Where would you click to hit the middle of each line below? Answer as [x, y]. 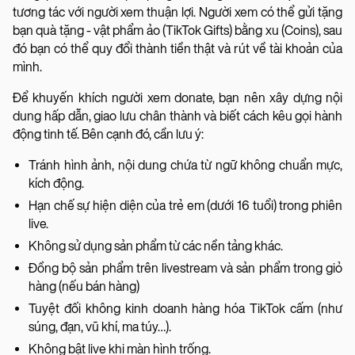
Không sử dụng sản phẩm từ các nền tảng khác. [156, 246]
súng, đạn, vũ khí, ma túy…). [100, 326]
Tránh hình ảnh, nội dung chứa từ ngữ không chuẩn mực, [185, 165]
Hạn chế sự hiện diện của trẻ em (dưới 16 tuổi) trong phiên [185, 205]
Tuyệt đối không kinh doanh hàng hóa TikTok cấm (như [185, 308]
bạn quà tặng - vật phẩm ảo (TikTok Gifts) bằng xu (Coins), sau [177, 30]
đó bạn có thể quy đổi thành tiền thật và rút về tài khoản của [177, 48]
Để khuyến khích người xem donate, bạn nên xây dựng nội [177, 97]
